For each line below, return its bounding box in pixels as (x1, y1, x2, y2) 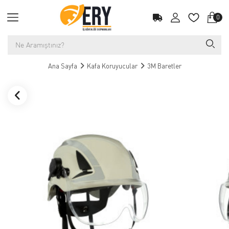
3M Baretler (147, 62, 181, 70)
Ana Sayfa (48, 62, 77, 70)
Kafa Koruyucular (86, 62, 138, 70)
